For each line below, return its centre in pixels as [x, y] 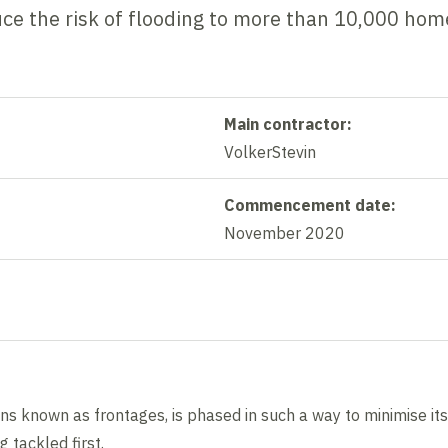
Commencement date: [310, 204]
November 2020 [284, 232]
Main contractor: [288, 123]
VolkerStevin [270, 151]
